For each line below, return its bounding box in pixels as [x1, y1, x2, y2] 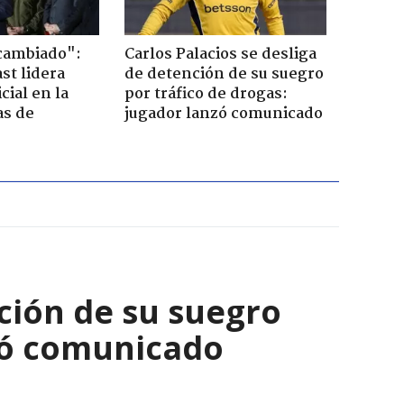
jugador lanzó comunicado [124, 101, 323, 126]
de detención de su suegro [124, 61, 324, 87]
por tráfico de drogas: [124, 81, 288, 106]
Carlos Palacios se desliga [124, 41, 317, 67]
